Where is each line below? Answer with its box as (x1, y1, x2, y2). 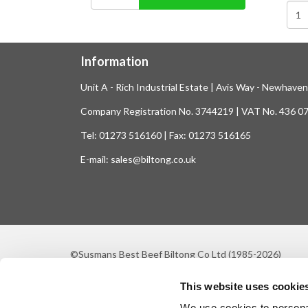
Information (80, 54, 148, 69)
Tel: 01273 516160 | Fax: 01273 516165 (80, 129, 251, 141)
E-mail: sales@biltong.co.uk (80, 153, 196, 165)
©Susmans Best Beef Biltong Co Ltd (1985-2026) (70, 247, 281, 260)
